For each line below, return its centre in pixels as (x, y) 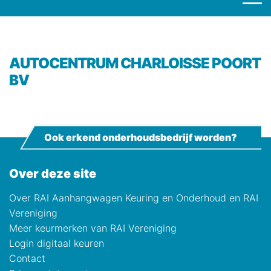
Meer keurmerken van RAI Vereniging (93, 228)
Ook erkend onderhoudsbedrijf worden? (141, 137)
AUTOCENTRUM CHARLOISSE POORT (15, 63)
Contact (27, 258)
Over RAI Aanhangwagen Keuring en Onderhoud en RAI (134, 198)
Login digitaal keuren (57, 243)
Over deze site (57, 174)
